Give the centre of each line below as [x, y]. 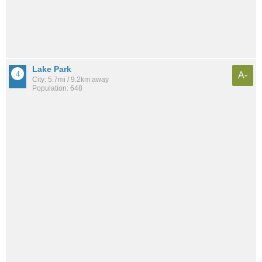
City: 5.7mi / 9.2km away [70, 80]
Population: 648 [57, 89]
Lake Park [52, 69]
